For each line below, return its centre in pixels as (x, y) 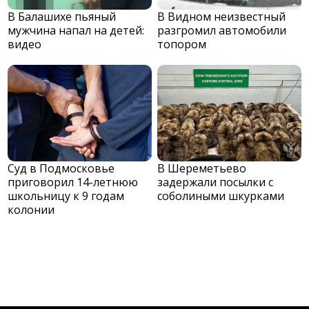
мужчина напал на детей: (76, 31)
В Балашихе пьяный (62, 17)
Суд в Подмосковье (61, 169)
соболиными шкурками (221, 196)
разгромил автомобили (222, 31)
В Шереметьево (202, 169)
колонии (31, 210)
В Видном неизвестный (222, 17)
